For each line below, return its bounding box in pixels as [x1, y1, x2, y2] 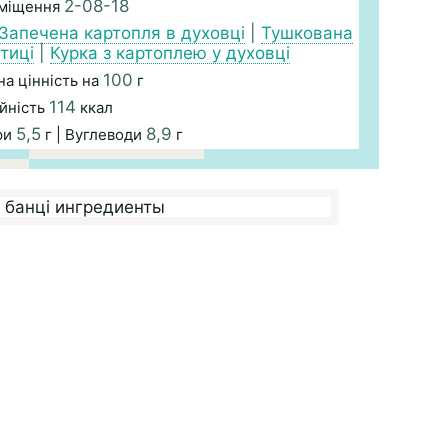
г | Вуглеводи [41, 125, 146, 144]
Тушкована [260, 23, 353, 43]
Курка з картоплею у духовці [50, 43, 290, 63]
